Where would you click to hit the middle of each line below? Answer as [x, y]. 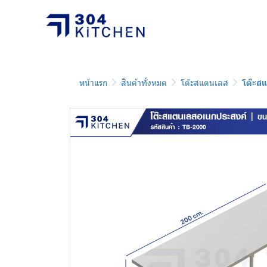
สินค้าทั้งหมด [144, 83]
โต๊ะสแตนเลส [204, 83]
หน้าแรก [93, 83]
